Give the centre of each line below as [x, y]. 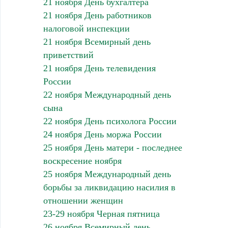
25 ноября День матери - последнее [112, 148]
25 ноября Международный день [107, 174]
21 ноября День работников [97, 16]
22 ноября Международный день [107, 95]
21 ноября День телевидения [99, 68]
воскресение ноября [82, 161]
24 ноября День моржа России [102, 135]
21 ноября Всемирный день [97, 42]
